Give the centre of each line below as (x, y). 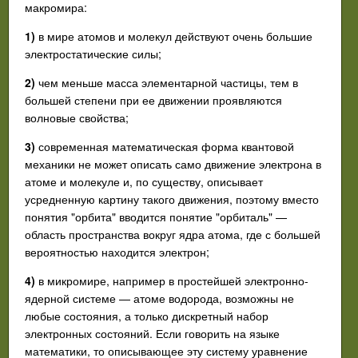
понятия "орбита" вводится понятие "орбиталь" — (156, 217)
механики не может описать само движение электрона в (173, 164)
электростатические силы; (93, 54)
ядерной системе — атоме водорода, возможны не (159, 298)
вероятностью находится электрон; (117, 252)
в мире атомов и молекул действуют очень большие (174, 36)
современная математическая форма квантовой (166, 146)
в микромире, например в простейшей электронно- (173, 280)
